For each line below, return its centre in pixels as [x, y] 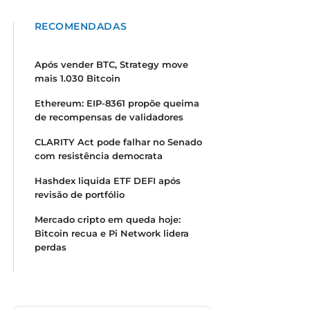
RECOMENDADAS [81, 26]
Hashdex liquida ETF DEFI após [107, 181]
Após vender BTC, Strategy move [111, 64]
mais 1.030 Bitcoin [77, 78]
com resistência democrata [98, 156]
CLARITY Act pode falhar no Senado [118, 142]
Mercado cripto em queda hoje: [107, 219]
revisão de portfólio [79, 194]
